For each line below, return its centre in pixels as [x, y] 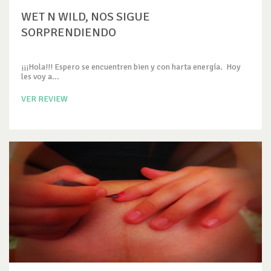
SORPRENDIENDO [69, 32]
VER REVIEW [44, 99]
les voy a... [40, 77]
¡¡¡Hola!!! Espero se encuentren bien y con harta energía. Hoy [131, 67]
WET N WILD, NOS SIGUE [86, 17]
